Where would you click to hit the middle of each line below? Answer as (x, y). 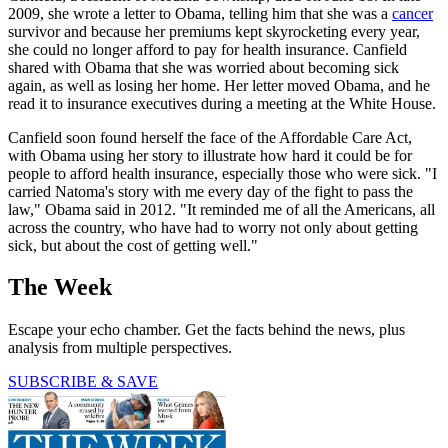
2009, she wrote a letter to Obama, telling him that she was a (200, 13)
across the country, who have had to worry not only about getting (213, 227)
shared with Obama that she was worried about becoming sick (203, 67)
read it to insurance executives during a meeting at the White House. (222, 103)
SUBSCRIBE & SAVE (83, 382)
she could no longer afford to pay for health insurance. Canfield (207, 49)
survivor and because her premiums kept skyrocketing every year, (214, 31)
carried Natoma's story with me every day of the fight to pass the (210, 191)
